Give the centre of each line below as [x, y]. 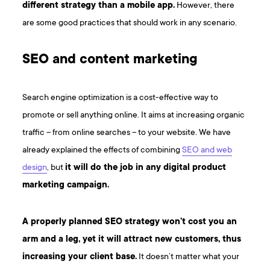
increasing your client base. [80, 257]
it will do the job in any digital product [146, 168]
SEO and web [207, 151]
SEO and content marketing [110, 61]
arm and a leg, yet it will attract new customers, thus [132, 240]
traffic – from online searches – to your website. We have [127, 133]
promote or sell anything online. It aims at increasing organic [134, 116]
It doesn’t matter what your [188, 257]
